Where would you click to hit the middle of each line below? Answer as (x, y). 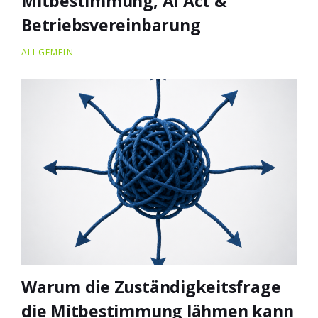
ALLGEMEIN (48, 52)
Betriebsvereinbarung (111, 24)
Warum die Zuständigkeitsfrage (151, 286)
